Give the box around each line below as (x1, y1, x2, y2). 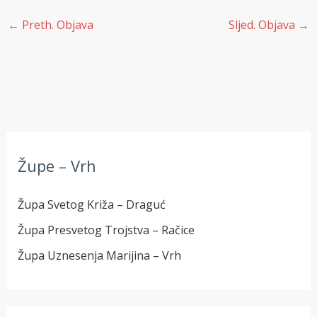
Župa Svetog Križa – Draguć (17, 196, 166, 212)
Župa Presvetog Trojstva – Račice (17, 221, 195, 238)
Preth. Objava (18, 17, 93, 33)
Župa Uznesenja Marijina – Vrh (17, 247, 181, 263)
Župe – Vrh (17, 154, 96, 176)
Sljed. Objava (229, 17, 299, 33)
